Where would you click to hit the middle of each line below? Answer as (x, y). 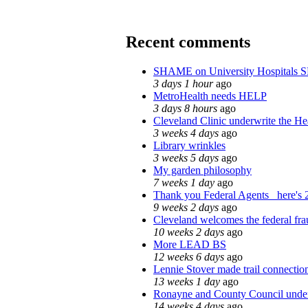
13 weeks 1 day (187, 281)
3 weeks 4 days (186, 133)
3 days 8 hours (185, 108)
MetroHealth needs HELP (210, 96)
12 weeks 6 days (189, 256)
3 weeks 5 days (186, 157)
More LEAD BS (190, 244)
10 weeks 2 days (189, 232)
